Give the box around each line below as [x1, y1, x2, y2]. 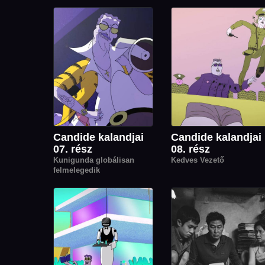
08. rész [171, 143, 210, 156]
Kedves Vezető [171, 156, 224, 165]
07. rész [53, 143, 92, 156]
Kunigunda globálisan [53, 156, 134, 165]
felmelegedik [53, 166, 100, 175]
